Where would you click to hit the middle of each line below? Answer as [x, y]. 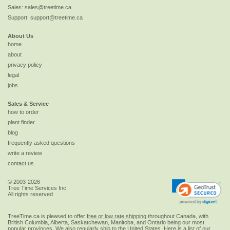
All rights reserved [30, 194]
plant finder [21, 122]
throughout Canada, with [177, 216]
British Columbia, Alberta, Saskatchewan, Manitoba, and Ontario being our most [106, 222]
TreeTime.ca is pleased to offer [47, 216]
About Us [21, 36]
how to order [23, 112]
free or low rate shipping [117, 216]
